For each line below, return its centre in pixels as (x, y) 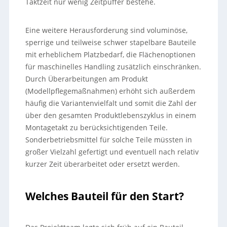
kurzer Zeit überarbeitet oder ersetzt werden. (103, 164)
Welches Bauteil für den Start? (105, 196)
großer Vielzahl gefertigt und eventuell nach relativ (112, 152)
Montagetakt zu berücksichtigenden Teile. (97, 127)
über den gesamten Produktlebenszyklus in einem (111, 115)
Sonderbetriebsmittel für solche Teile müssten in (109, 140)
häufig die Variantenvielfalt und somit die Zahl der (111, 103)
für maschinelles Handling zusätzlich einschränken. (113, 67)
